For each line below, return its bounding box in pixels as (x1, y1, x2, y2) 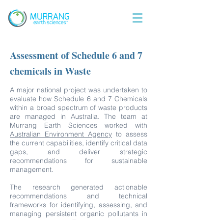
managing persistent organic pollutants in (10, 209, 147, 218)
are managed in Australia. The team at (10, 112, 147, 121)
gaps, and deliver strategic (10, 147, 147, 156)
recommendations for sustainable (10, 156, 147, 165)
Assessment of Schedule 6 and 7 (10, 48, 142, 62)
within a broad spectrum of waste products (10, 103, 147, 112)
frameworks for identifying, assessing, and (10, 200, 147, 209)
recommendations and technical (10, 192, 147, 200)
